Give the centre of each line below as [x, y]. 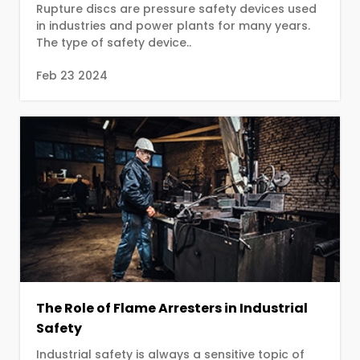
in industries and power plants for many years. [86, 26]
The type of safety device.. [114, 43]
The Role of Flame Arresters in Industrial [172, 309]
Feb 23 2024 [72, 76]
